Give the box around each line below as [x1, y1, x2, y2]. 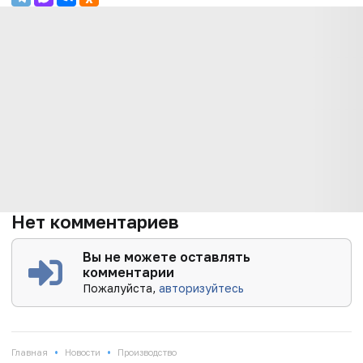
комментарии [83, 263, 175, 280]
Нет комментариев [11, 210, 179, 233]
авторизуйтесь [159, 280, 245, 295]
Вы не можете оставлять [83, 248, 251, 265]
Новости [65, 346, 100, 357]
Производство [117, 346, 177, 357]
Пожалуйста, [83, 280, 160, 295]
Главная [11, 346, 48, 357]
